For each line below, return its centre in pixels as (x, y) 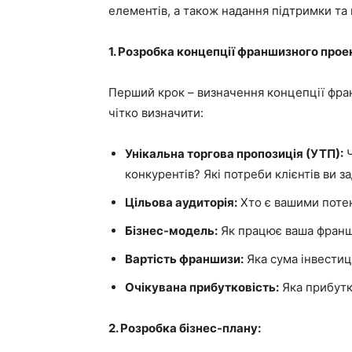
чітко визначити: (156, 113)
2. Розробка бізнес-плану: (185, 328)
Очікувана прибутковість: (202, 287)
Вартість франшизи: (184, 259)
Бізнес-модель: (171, 231)
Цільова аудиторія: (181, 202)
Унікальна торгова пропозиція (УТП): (234, 154)
